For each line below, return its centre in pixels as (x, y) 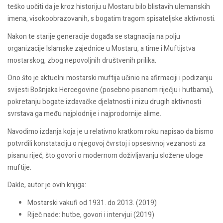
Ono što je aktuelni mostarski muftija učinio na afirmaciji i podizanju (110, 78)
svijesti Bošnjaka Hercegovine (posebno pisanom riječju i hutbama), (111, 90)
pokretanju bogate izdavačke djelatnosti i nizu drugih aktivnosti (104, 102)
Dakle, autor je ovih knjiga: (47, 185)
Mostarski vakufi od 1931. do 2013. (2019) (92, 203)
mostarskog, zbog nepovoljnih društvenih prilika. (82, 60)
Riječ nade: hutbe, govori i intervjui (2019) (91, 215)
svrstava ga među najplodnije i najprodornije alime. (84, 114)
